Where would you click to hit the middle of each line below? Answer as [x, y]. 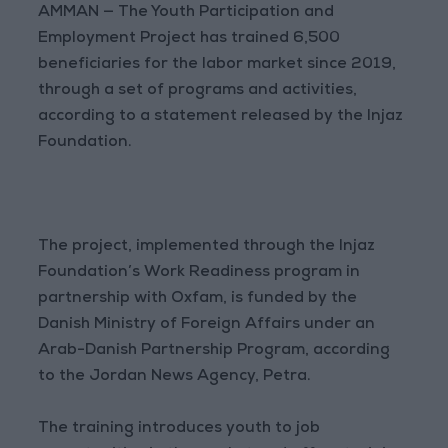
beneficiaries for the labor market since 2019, [217, 65]
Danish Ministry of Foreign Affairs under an [207, 325]
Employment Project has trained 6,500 [189, 39]
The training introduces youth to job [179, 429]
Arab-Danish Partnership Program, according [214, 351]
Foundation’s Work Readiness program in [199, 273]
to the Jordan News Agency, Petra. [175, 377]
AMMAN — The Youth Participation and [186, 13]
